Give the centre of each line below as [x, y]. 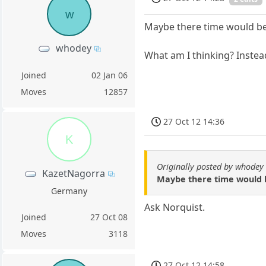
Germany [69, 191]
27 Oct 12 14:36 [194, 121]
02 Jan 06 [110, 75]
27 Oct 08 [109, 217]
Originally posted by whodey [210, 167]
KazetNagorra [73, 173]
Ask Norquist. [175, 208]
